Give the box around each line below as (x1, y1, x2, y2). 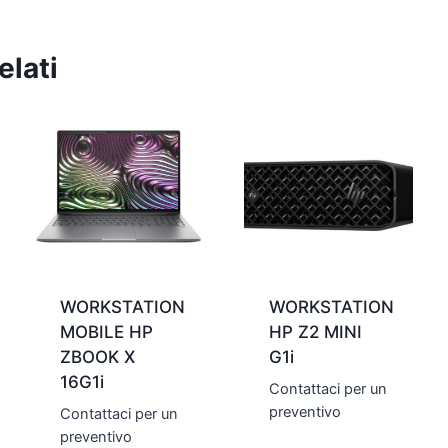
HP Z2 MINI (268, 322, 362, 343)
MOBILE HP (60, 322, 153, 343)
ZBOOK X (60, 347, 135, 368)
